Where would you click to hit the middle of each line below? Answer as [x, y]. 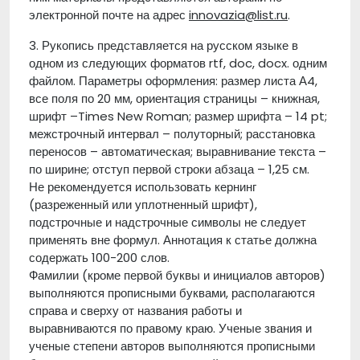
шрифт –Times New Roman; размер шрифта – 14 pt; [178, 116]
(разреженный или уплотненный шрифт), [143, 205]
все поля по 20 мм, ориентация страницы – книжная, [174, 98]
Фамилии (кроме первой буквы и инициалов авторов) [177, 275]
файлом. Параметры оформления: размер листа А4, [173, 81]
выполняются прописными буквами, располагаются [172, 293]
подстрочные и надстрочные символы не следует [168, 222]
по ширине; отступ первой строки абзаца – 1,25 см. [169, 169]
